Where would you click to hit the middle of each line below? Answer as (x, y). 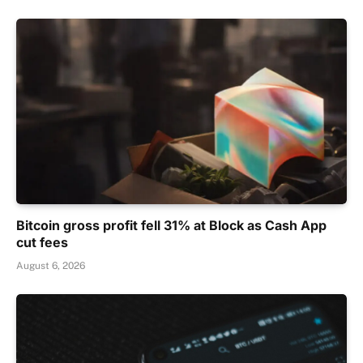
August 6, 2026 (51, 266)
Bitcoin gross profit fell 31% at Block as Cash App (171, 226)
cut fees (42, 243)
